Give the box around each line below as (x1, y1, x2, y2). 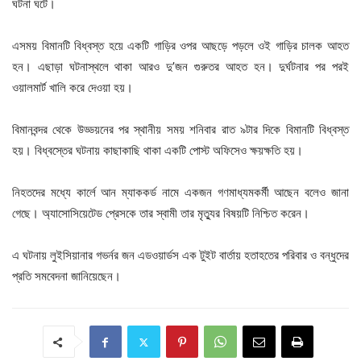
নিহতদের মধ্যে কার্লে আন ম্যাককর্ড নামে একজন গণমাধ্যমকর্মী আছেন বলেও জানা (12, 185, 349, 201)
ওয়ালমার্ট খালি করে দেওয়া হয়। (12, 80, 133, 96)
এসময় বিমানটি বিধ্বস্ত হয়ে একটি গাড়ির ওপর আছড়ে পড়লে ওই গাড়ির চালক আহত (12, 38, 349, 54)
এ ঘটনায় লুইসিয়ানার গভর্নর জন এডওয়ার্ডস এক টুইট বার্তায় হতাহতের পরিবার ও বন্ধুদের (12, 247, 349, 263)
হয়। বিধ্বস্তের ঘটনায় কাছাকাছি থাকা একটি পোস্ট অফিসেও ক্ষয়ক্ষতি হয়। (12, 143, 303, 159)
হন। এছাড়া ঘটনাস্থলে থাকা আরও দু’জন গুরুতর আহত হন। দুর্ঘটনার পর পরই (12, 59, 349, 75)
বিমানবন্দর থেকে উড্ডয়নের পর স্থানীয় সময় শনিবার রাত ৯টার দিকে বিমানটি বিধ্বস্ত (12, 122, 349, 138)
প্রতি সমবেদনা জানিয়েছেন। (12, 268, 121, 284)
